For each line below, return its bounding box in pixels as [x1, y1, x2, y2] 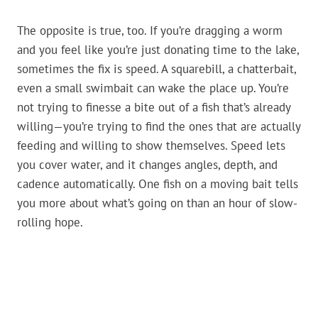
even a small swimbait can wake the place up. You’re [17, 80, 289, 97]
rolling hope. [17, 214, 83, 231]
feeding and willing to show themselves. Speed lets [17, 138, 285, 154]
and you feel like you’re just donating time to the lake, [17, 42, 299, 58]
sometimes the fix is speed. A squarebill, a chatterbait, [17, 61, 296, 77]
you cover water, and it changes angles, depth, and [17, 157, 278, 173]
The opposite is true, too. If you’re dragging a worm [17, 23, 283, 39]
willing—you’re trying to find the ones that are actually [17, 119, 300, 135]
